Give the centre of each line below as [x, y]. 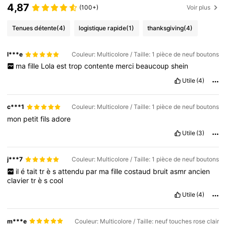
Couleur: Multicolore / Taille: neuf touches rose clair [147, 221]
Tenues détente [34, 28]
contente [100, 66]
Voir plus [199, 8]
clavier [19, 180]
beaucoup [153, 66]
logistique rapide [103, 28]
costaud [138, 171]
